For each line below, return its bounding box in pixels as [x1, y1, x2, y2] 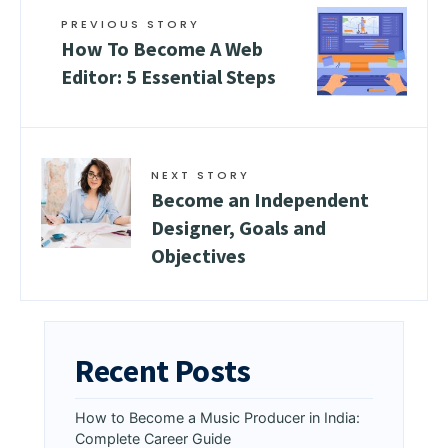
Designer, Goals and [151, 215, 326, 240]
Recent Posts [75, 351, 252, 391]
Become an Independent [151, 187, 369, 212]
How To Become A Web [61, 36, 263, 61]
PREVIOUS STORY [61, 16, 200, 32]
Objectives [151, 243, 246, 268]
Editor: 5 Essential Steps [61, 64, 276, 89]
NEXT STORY [151, 167, 250, 183]
